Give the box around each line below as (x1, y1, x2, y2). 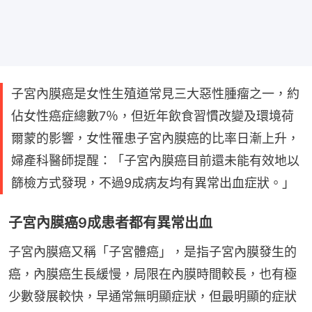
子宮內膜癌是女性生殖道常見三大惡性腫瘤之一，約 (11, 86, 299, 101)
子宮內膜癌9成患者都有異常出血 (8, 214, 212, 231)
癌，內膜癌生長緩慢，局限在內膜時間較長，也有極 (8, 266, 297, 281)
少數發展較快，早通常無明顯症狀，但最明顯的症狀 (8, 288, 297, 304)
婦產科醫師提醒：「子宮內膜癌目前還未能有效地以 (11, 153, 299, 168)
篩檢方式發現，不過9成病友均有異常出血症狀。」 (11, 175, 295, 190)
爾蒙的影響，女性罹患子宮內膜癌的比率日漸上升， (11, 130, 299, 146)
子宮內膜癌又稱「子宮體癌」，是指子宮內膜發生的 (8, 244, 297, 259)
